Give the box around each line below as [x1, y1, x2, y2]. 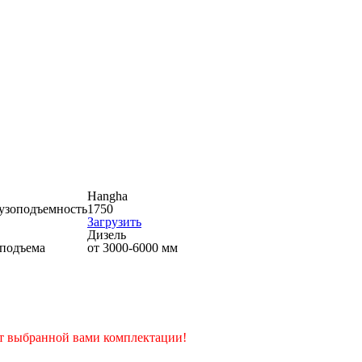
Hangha [87, 189, 128, 203]
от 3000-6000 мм [87, 241, 178, 255]
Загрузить [87, 215, 141, 229]
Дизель [87, 228, 126, 242]
